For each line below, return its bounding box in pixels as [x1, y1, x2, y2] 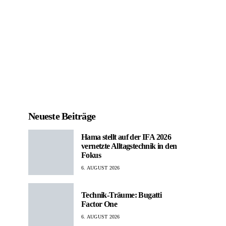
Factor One [81, 200, 118, 209]
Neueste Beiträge [28, 110, 95, 122]
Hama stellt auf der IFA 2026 [81, 133, 172, 142]
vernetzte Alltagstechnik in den [81, 142, 177, 151]
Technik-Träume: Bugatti [81, 191, 162, 200]
